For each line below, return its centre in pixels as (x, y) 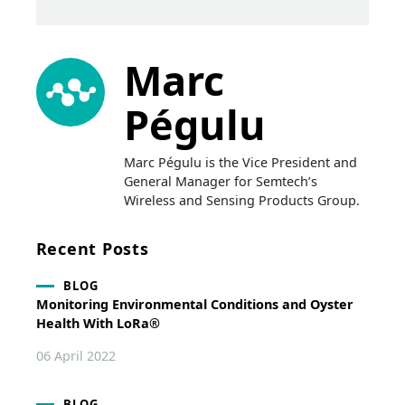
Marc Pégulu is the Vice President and (241, 163)
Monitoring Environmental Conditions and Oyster (194, 305)
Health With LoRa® (98, 324)
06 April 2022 (75, 355)
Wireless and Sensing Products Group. (242, 201)
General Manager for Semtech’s (221, 182)
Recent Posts (92, 249)
